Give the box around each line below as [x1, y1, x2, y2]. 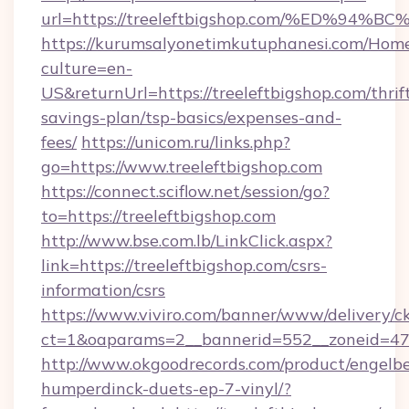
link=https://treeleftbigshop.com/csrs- [41, 255, 327, 276]
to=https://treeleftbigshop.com [41, 205, 276, 226]
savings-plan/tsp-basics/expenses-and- [41, 107, 341, 128]
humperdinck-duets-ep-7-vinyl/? [41, 378, 291, 399]
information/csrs [41, 279, 165, 300]
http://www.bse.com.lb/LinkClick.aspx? [41, 230, 332, 251]
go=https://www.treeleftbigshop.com [41, 156, 322, 177]
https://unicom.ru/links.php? [81, 131, 290, 152]
